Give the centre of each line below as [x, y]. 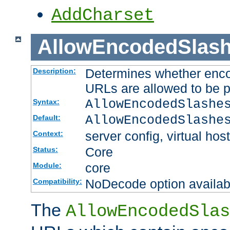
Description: [54, 71]
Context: [48, 133]
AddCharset [103, 16]
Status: [45, 149]
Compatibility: [57, 181]
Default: [46, 117]
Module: [47, 165]
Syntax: [46, 101]
